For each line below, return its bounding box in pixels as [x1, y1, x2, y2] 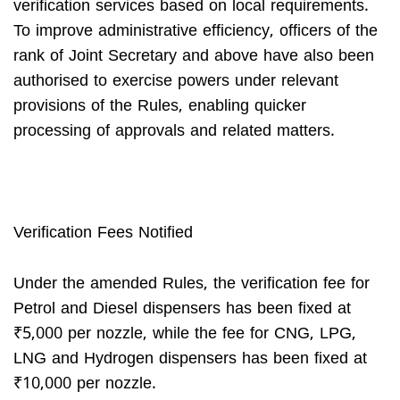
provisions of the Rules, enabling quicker [13, 96, 306, 118]
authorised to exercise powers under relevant [13, 71, 338, 93]
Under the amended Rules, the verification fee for [13, 273, 370, 295]
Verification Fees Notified [13, 222, 193, 244]
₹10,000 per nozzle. [13, 373, 156, 395]
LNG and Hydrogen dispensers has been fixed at [13, 348, 367, 370]
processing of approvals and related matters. [13, 121, 335, 143]
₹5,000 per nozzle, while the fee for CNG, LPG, [13, 323, 356, 345]
